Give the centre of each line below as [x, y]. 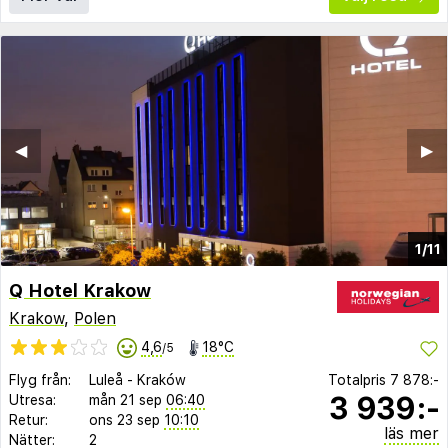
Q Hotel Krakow [80, 291]
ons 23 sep [124, 419]
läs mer [411, 433]
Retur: [28, 419]
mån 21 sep [125, 399]
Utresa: [32, 399]
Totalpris [359, 379]
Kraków [161, 379]
